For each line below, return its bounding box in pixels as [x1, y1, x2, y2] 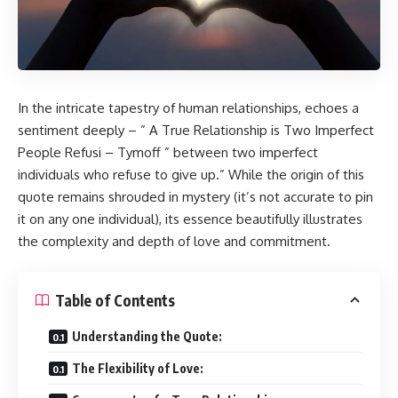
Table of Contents [55, 290, 175, 310]
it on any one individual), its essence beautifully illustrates [18, 210, 362, 227]
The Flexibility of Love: [72, 361, 203, 376]
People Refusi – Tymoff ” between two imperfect [18, 143, 318, 161]
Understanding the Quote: [72, 329, 222, 344]
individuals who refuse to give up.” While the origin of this [18, 165, 364, 183]
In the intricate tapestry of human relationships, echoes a [18, 99, 359, 116]
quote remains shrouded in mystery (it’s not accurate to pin [18, 187, 373, 205]
